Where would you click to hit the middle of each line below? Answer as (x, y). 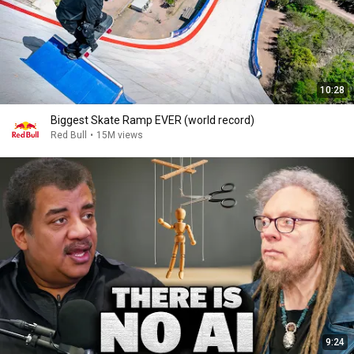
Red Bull (69, 135)
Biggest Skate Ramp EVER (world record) (153, 120)
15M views (120, 135)
